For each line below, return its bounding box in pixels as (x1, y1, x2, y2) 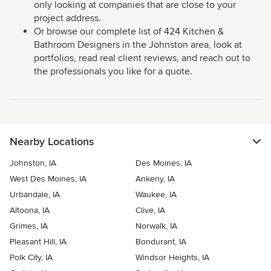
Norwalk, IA (135, 221, 177, 232)
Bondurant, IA (135, 237, 186, 247)
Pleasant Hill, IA (10, 237, 67, 247)
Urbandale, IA (10, 189, 60, 200)
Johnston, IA (10, 158, 56, 169)
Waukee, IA (135, 189, 177, 200)
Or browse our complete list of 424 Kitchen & (34, 25, 224, 38)
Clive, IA (135, 205, 165, 216)
